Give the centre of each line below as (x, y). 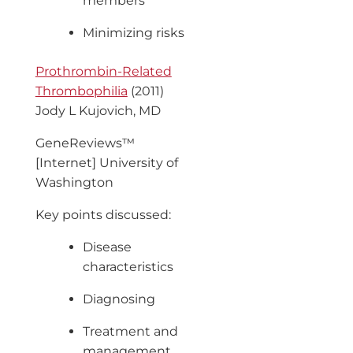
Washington (74, 182)
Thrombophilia (81, 91)
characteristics (128, 266)
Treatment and (130, 331)
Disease (107, 247)
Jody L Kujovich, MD (98, 110)
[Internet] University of (106, 162)
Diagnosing (119, 299)
